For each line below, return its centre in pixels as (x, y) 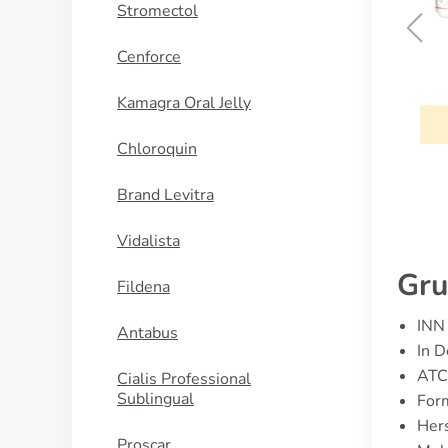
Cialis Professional (184, 379)
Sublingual (155, 399)
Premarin (266, 75)
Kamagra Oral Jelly (184, 103)
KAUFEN (266, 123)
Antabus (147, 333)
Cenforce (149, 57)
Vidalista (148, 241)
